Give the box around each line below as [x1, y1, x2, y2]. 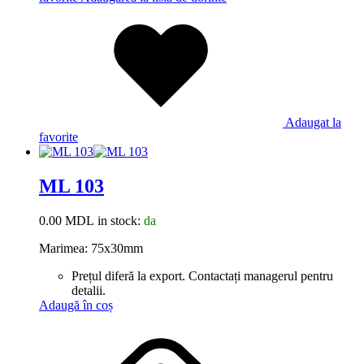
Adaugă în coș [39, 298, 113, 312]
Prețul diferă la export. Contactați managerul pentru [71, 269, 333, 283]
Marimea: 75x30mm [39, 241, 143, 255]
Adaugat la [285, 115, 341, 130]
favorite [39, 130, 78, 145]
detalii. [71, 284, 109, 297]
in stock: [94, 214, 144, 227]
